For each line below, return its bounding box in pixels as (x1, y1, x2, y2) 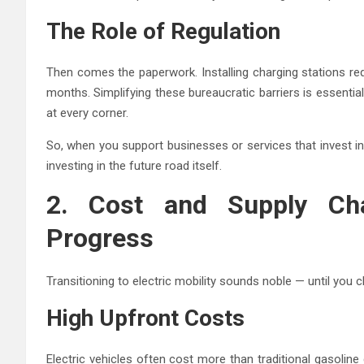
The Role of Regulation (46, 17, 280, 45)
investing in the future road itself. (46, 158, 222, 173)
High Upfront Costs (46, 304, 245, 331)
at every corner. (46, 105, 128, 120)
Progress (46, 222, 154, 253)
